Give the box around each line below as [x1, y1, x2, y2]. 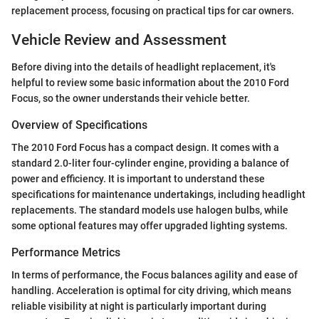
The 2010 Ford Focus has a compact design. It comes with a [11, 142, 279, 154]
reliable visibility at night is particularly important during [11, 300, 266, 313]
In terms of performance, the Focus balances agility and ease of [11, 269, 298, 281]
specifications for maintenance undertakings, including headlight [11, 189, 305, 201]
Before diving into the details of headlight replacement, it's [11, 61, 276, 73]
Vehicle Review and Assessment [11, 31, 226, 48]
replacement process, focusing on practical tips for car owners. [11, 4, 294, 16]
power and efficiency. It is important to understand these [11, 173, 265, 185]
